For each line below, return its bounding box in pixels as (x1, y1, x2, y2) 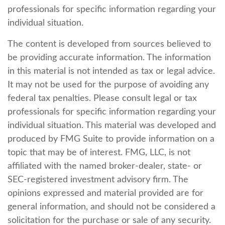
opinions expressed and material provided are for (8, 189, 203, 198)
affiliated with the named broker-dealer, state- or (8, 162, 202, 171)
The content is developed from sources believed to (8, 40, 211, 49)
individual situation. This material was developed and (8, 121, 216, 130)
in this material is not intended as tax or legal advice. (8, 67, 215, 76)
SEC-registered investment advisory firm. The (8, 175, 188, 184)
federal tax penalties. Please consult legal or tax (8, 94, 197, 103)
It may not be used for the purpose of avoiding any (8, 80, 209, 89)
